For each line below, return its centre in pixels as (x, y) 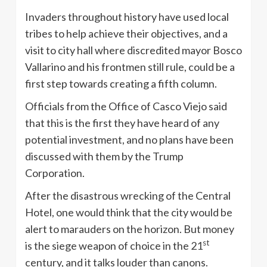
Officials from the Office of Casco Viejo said (126, 106)
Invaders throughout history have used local (127, 16)
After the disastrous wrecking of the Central (128, 195)
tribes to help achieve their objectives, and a (126, 33)
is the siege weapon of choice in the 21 (114, 245)
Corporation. (55, 173)
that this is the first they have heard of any (122, 122)
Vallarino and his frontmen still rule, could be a (130, 66)
